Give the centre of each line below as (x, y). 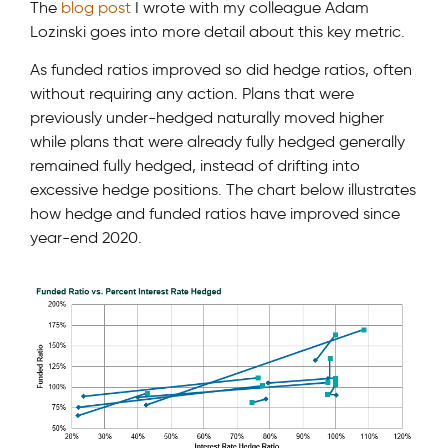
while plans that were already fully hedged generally (217, 142)
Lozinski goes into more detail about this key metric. (217, 31)
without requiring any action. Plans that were (192, 94)
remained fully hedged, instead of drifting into (195, 166)
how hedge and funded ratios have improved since (215, 214)
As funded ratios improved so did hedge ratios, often (221, 70)
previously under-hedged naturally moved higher (207, 118)
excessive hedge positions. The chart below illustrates (223, 190)
